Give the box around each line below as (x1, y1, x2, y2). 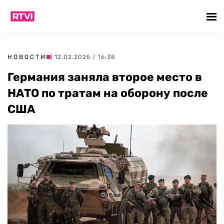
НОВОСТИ (7, 53, 46, 60)
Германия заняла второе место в (7, 70, 202, 84)
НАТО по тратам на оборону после (7, 86, 208, 100)
